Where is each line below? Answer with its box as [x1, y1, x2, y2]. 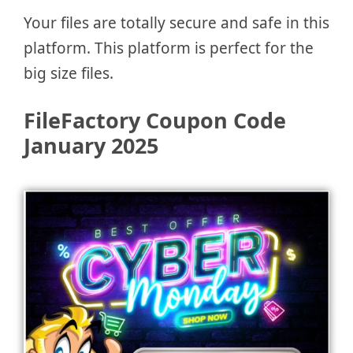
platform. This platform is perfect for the [24, 37, 314, 58]
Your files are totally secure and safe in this [24, 12, 329, 33]
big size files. [24, 62, 113, 84]
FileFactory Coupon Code [24, 106, 286, 136]
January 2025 [24, 131, 158, 161]
